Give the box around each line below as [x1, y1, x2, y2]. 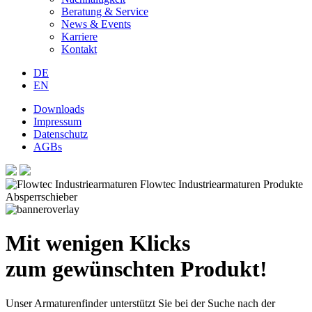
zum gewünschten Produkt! [6, 256, 267, 282]
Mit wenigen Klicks [6, 231, 190, 256]
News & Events [61, 17, 131, 30]
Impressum [33, 115, 81, 127]
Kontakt [61, 42, 97, 55]
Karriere [61, 30, 97, 42]
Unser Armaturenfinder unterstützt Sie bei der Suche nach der [6, 297, 275, 309]
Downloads [33, 102, 84, 115]
